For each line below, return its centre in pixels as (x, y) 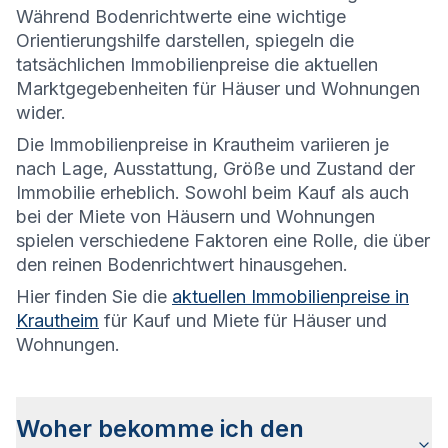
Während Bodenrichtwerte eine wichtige (181, 17)
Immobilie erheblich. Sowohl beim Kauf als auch (212, 193)
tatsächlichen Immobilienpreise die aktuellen (197, 65)
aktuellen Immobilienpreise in (290, 297)
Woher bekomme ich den (160, 429)
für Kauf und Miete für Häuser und (243, 321)
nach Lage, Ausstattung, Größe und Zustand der (215, 169)
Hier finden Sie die (94, 297)
